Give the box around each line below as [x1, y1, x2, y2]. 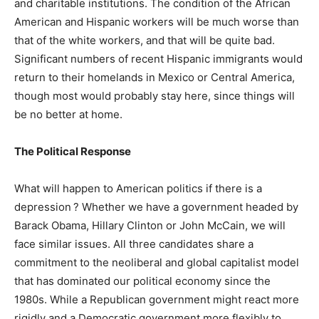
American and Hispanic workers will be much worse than [14, 15, 299, 29]
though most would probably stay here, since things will [14, 89, 295, 103]
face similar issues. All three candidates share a [14, 237, 253, 251]
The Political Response [14, 145, 131, 159]
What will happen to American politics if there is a [14, 182, 262, 196]
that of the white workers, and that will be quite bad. [14, 33, 275, 48]
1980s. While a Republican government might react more [14, 293, 299, 307]
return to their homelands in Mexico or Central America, [14, 70, 295, 85]
